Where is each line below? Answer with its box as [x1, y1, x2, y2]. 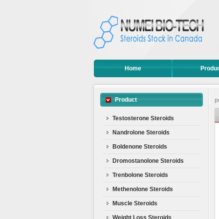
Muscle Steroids [112, 200, 157, 207]
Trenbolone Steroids [112, 172, 168, 178]
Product [115, 96, 137, 103]
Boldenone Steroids [112, 143, 167, 150]
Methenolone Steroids [112, 186, 173, 193]
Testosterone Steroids [112, 115, 174, 122]
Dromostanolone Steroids [112, 157, 184, 164]
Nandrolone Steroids [112, 129, 170, 136]
